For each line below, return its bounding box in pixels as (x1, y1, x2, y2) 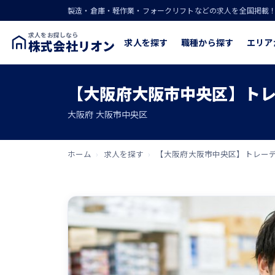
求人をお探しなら (28, 30, 79, 39)
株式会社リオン (28, 37, 115, 55)
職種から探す (181, 36, 234, 48)
